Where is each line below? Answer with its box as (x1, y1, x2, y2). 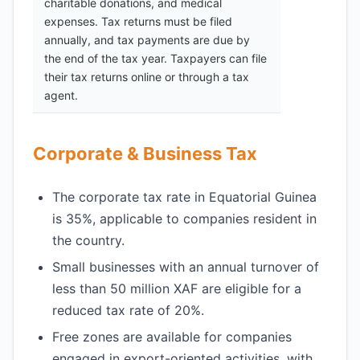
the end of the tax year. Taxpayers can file (44, 51, 267, 65)
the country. (52, 232, 125, 248)
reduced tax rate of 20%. (52, 302, 204, 318)
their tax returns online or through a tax (44, 70, 249, 84)
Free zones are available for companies (52, 329, 292, 345)
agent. (44, 88, 78, 102)
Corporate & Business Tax (33, 143, 257, 164)
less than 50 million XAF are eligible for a (52, 280, 301, 297)
